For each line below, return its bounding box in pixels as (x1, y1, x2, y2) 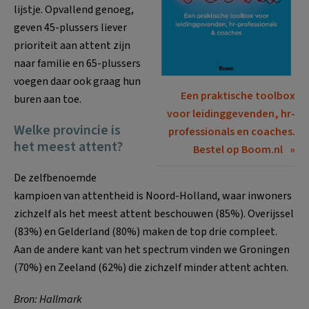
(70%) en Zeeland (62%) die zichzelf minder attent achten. (14, 259, 290, 275)
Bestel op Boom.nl (193, 142, 283, 158)
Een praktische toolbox (181, 88, 295, 104)
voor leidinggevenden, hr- (167, 106, 295, 122)
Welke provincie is (14, 120, 121, 140)
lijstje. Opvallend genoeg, (14, 1, 134, 17)
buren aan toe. (14, 91, 81, 107)
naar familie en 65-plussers (14, 55, 141, 71)
